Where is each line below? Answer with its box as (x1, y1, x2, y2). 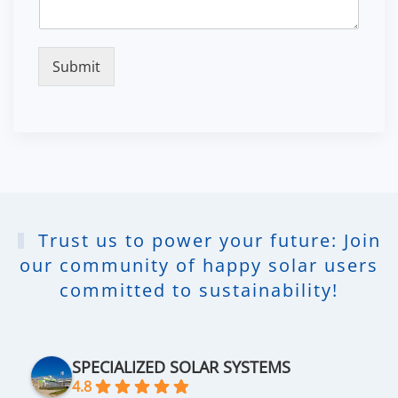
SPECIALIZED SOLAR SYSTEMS (72, 356, 291, 378)
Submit (52, 57, 100, 77)
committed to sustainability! (60, 278, 338, 303)
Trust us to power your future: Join (31, 228, 381, 253)
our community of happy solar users (20, 253, 378, 278)
